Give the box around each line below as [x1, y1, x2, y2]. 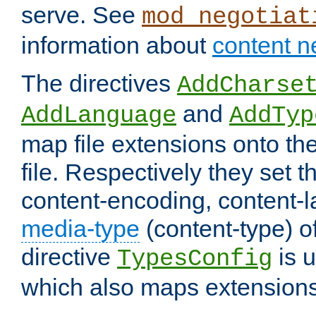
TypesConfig [117, 245, 272, 273]
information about [21, 32, 212, 59]
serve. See [21, 1, 142, 29]
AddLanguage [21, 102, 176, 130]
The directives [21, 70, 177, 97]
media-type [21, 215, 140, 243]
